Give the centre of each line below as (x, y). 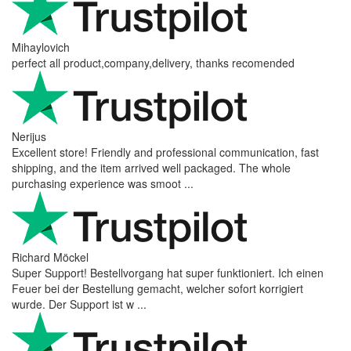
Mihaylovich (41, 47)
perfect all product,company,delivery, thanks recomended (153, 63)
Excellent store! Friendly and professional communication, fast (165, 152)
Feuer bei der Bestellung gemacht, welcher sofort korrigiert (157, 289)
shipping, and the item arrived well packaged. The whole (151, 168)
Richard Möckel (50, 257)
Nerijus (29, 137)
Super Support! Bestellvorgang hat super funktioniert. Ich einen (168, 273)
